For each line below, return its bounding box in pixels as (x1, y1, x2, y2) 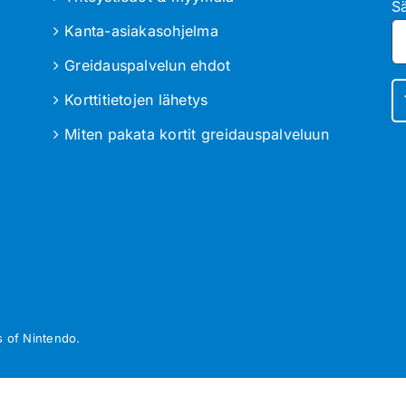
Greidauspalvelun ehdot (64, 56, 231, 75)
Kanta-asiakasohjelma (64, 22, 218, 41)
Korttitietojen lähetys (64, 91, 208, 110)
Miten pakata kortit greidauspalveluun (64, 125, 329, 144)
